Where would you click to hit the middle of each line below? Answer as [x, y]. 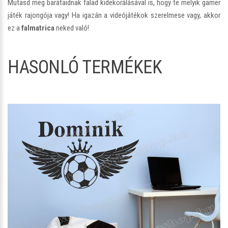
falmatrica [38, 28]
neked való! [72, 28]
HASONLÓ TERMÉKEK [85, 67]
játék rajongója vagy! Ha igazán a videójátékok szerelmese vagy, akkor [114, 15]
